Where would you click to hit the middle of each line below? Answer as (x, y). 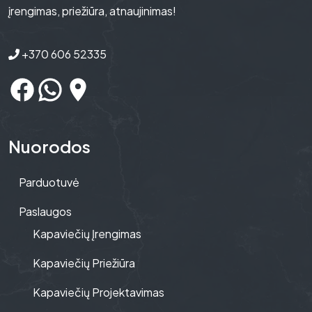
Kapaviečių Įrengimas (87, 234)
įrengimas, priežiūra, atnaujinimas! (92, 11)
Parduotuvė (49, 182)
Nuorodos (49, 146)
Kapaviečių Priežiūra (84, 263)
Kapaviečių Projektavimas (99, 292)
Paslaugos (45, 211)
